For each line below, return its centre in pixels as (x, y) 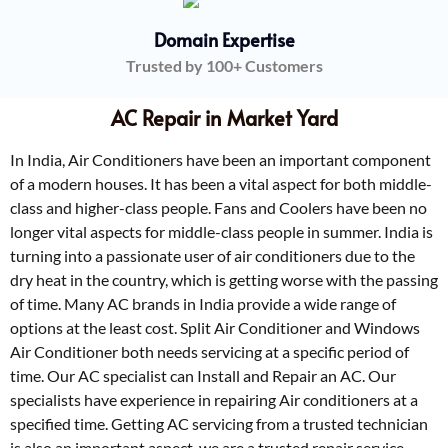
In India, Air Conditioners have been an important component (220, 159)
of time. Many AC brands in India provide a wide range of (203, 303)
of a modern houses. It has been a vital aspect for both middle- (221, 183)
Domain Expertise (224, 39)
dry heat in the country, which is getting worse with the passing (224, 279)
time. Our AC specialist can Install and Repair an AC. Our (203, 375)
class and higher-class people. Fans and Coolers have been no (218, 207)
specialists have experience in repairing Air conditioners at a (214, 399)
